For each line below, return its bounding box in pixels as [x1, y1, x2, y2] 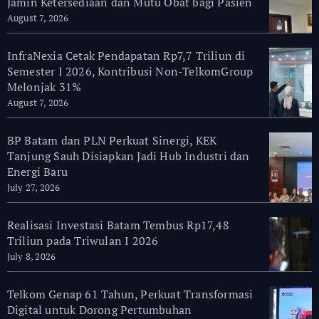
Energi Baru [6, 164, 68, 180]
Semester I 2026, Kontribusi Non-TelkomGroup [6, 63, 253, 80]
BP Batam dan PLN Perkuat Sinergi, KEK [6, 132, 217, 149]
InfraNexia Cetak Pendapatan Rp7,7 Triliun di [6, 48, 246, 64]
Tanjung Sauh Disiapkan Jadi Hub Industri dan [6, 148, 250, 164]
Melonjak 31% [6, 79, 82, 95]
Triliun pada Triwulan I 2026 [6, 233, 159, 249]
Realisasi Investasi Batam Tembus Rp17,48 [6, 217, 229, 234]
